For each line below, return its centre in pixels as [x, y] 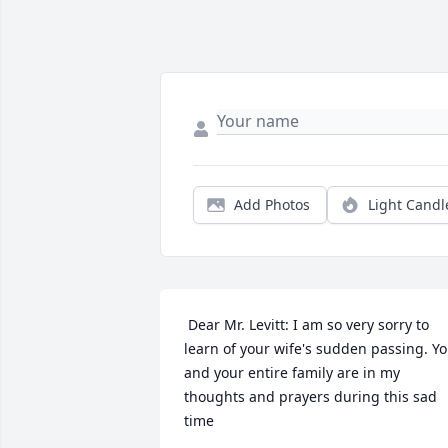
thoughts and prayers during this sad [310, 397]
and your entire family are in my [292, 373]
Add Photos [272, 205]
